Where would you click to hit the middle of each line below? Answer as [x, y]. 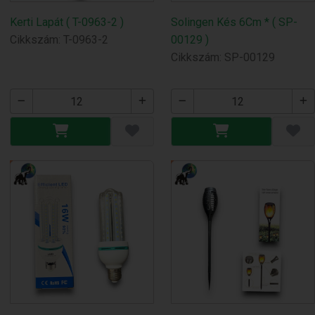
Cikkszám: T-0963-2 [59, 40]
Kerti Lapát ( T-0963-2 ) [67, 22]
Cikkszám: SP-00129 [223, 58]
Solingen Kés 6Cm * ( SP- [234, 22]
